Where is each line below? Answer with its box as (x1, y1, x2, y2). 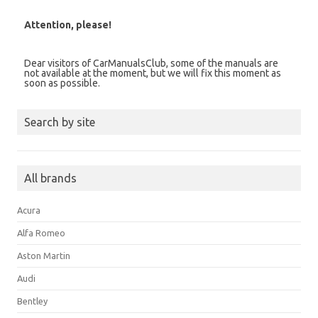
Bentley (17, 295, 48, 306)
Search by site (24, 115, 95, 128)
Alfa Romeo (17, 227, 65, 238)
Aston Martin (17, 250, 70, 261)
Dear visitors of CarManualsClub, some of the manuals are (24, 57, 278, 69)
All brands (24, 171, 77, 185)
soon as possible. (24, 77, 100, 89)
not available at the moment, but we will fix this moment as (24, 67, 281, 79)
